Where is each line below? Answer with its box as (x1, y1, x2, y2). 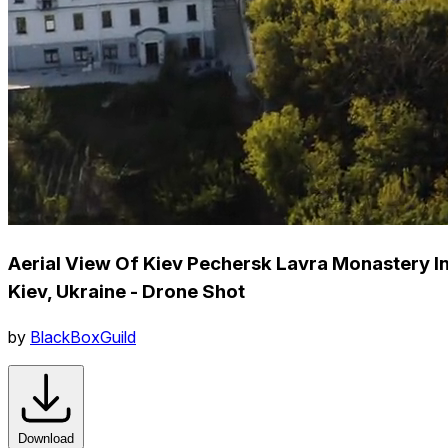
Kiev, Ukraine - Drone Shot (8, 279, 245, 303)
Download (18, 430, 74, 446)
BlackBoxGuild (30, 326, 136, 347)
